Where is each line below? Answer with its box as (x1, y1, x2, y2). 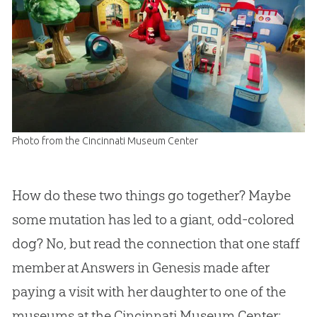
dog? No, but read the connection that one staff (11, 235, 300, 253)
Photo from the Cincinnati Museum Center (11, 135, 198, 147)
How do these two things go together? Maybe (11, 187, 291, 204)
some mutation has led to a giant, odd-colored (11, 211, 294, 229)
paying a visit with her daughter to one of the (11, 283, 286, 301)
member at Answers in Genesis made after (11, 259, 269, 277)
